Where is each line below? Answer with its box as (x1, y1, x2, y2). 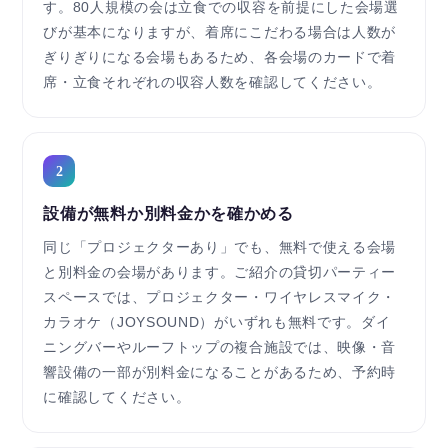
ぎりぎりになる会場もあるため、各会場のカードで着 (43, 50, 397, 66)
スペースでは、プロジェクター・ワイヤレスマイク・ (43, 290, 397, 306)
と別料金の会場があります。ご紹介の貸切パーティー (43, 265, 397, 281)
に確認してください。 (43, 390, 191, 406)
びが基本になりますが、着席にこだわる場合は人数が (43, 25, 397, 41)
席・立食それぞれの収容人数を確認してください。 (43, 75, 382, 91)
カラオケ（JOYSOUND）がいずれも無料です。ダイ (43, 315, 391, 331)
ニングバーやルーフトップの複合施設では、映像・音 (43, 340, 397, 356)
